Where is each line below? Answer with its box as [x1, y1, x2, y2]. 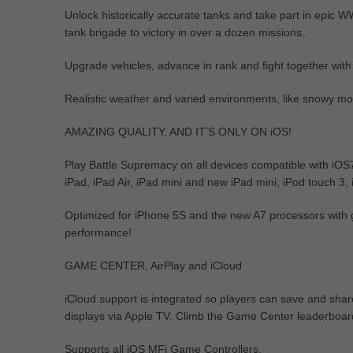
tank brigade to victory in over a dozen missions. [65, 26, 305, 39]
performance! [65, 226, 132, 239]
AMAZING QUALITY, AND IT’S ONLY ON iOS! [65, 125, 292, 138]
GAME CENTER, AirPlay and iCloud [65, 259, 242, 272]
